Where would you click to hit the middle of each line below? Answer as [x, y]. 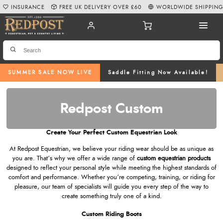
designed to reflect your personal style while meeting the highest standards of [111, 168]
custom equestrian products [174, 158]
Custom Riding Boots [111, 214]
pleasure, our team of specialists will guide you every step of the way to [111, 187]
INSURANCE [28, 7]
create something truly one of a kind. [111, 196]
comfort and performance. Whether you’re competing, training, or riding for [111, 177]
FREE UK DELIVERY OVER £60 [101, 7]
